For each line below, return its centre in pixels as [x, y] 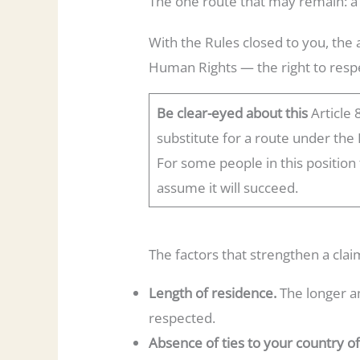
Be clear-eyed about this [232, 113]
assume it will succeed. [227, 188]
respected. [182, 317]
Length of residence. [215, 292]
